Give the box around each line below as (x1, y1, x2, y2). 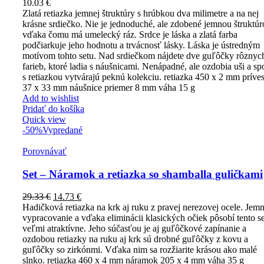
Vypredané (42, 125, 82, 136)
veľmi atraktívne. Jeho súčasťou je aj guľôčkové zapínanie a (22, 223, 246, 234)
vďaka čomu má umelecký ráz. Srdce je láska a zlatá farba (22, 29, 237, 40)
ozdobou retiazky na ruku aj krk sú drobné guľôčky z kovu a (22, 234, 248, 245)
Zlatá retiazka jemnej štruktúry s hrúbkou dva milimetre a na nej (22, 8, 259, 19)
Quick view (22, 114, 66, 125)
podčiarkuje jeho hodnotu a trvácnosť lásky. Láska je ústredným (22, 40, 260, 51)
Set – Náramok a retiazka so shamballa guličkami (22, 167, 263, 180)
